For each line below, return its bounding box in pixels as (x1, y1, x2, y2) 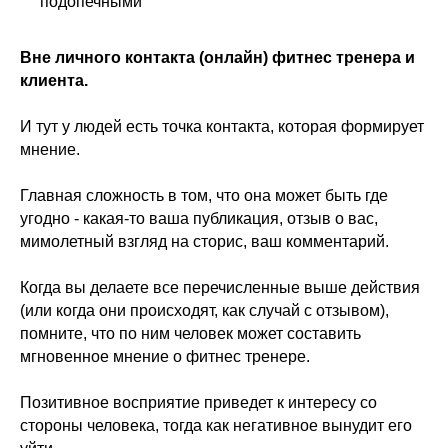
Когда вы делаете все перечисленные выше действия (20, 279, 420, 296)
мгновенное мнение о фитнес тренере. (20, 348, 310, 365)
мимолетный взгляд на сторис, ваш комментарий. (20, 233, 389, 250)
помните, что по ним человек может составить (20, 325, 361, 342)
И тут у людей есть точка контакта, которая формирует (20, 118, 424, 135)
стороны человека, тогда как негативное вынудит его (20, 417, 412, 434)
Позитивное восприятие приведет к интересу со (20, 394, 377, 411)
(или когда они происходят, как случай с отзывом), (20, 302, 389, 319)
